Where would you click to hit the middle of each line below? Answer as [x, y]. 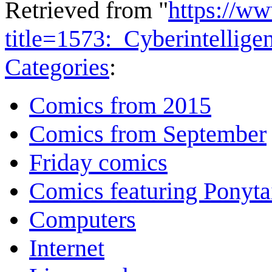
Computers [83, 220]
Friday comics [98, 163]
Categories [57, 67]
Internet [67, 248]
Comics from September [148, 134]
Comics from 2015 [120, 106]
